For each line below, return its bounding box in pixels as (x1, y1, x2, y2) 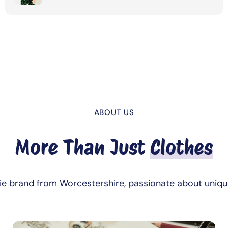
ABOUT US (94, 107, 134, 118)
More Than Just (15, 134, 150, 159)
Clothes (150, 134, 213, 159)
